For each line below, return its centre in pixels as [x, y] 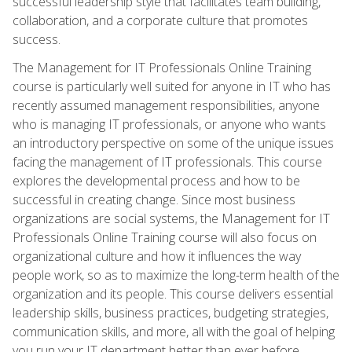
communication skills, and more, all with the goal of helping [174, 331]
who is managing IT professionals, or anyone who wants [169, 124]
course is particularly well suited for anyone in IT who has [172, 86]
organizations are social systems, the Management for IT [171, 218]
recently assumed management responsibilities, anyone [166, 105]
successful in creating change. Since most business [154, 199]
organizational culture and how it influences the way [157, 256]
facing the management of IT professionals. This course [167, 161]
